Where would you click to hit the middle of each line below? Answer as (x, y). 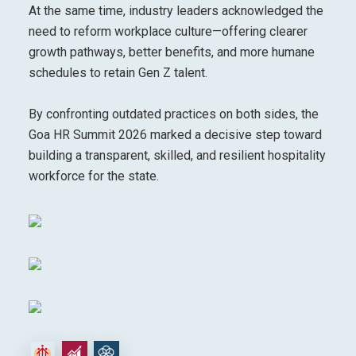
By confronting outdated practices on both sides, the (173, 114)
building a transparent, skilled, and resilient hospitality (177, 155)
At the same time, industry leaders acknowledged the (176, 10)
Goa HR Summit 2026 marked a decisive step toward (175, 134)
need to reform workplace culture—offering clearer (168, 31)
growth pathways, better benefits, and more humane (171, 52)
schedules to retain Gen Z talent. (118, 72)
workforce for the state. (93, 176)
